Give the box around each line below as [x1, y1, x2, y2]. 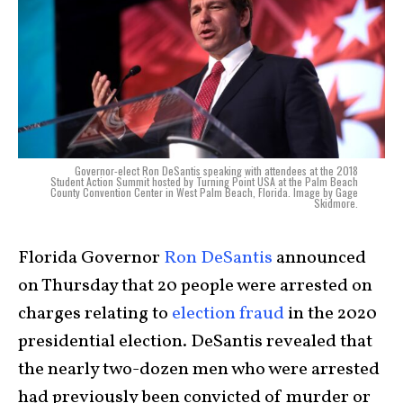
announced [273, 246, 366, 272]
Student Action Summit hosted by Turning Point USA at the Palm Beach [50, 174, 358, 190]
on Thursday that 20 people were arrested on [18, 273, 372, 300]
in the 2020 [284, 301, 377, 327]
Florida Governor [18, 246, 164, 272]
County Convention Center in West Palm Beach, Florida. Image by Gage [50, 184, 358, 201]
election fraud [172, 301, 284, 327]
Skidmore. [314, 195, 358, 211]
